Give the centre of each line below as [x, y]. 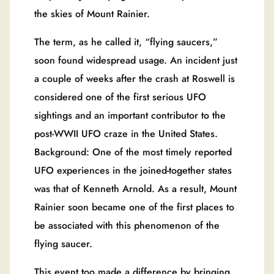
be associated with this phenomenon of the [127, 225]
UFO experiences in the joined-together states [133, 170]
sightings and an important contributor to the [130, 115]
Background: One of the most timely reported [133, 152]
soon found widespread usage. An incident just [136, 60]
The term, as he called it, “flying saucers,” [126, 42]
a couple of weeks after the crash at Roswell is [135, 78]
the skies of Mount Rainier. [92, 13]
